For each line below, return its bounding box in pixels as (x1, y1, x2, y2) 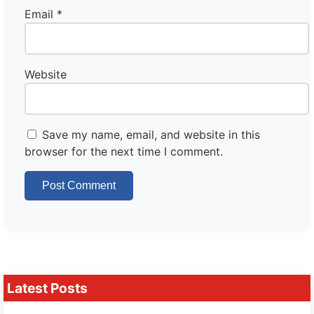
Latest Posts (7, 280, 88, 297)
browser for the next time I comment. (25, 144, 223, 159)
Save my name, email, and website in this (42, 128, 260, 142)
